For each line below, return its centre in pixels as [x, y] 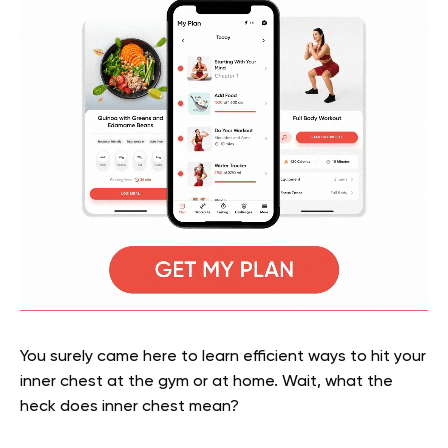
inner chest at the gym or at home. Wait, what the [206, 382]
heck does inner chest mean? [129, 407]
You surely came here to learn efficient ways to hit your [223, 357]
